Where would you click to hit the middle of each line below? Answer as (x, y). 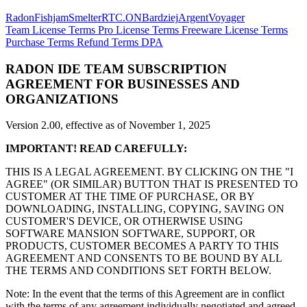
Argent (193, 17)
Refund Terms (108, 42)
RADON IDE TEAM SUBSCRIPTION (116, 69)
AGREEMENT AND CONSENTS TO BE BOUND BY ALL (144, 258)
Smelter (85, 17)
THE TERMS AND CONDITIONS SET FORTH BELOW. (138, 271)
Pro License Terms (138, 30)
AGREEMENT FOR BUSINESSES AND (123, 84)
